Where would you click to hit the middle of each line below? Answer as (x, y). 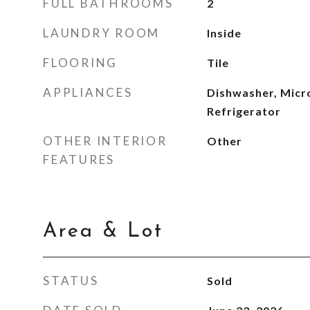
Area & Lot (103, 231)
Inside (224, 33)
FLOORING (80, 63)
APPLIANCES (88, 92)
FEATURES (79, 159)
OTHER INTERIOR (105, 141)
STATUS (71, 281)
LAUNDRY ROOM (101, 33)
